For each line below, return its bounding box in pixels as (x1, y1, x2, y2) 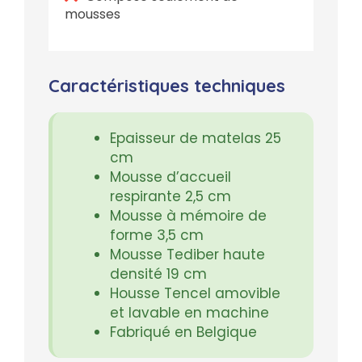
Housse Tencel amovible (110, 284, 280, 304)
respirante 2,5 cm (110, 187, 235, 207)
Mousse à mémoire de (110, 206, 267, 226)
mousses (65, 5, 120, 24)
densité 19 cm (110, 264, 211, 284)
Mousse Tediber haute (110, 245, 265, 265)
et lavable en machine (110, 303, 273, 323)
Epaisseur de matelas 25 (110, 128, 281, 149)
